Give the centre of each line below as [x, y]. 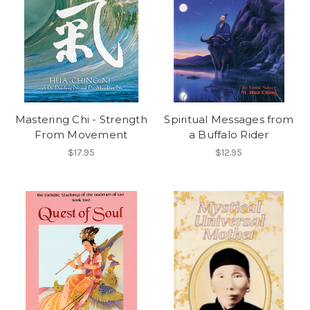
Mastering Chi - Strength [81, 120]
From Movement [81, 135]
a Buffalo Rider [229, 135]
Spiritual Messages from [229, 120]
